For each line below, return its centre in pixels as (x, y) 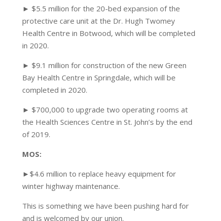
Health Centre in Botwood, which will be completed (109, 33)
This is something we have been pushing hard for (105, 206)
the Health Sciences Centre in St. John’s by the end (107, 122)
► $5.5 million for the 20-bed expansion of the (101, 8)
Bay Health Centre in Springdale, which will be (99, 77)
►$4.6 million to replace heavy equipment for (99, 174)
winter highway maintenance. (71, 186)
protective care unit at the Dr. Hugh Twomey (98, 21)
